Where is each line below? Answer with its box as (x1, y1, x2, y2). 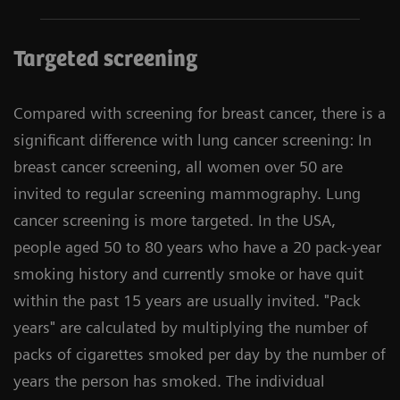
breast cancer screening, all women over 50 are (13, 157, 343, 176)
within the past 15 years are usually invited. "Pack (13, 291, 361, 310)
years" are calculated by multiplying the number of (13, 318, 368, 337)
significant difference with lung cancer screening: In (13, 130, 371, 149)
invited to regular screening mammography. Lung (13, 184, 361, 203)
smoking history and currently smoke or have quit (13, 264, 363, 283)
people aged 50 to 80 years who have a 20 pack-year (13, 237, 381, 256)
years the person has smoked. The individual (13, 371, 325, 390)
